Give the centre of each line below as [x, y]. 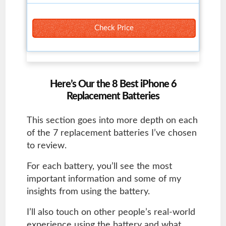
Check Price [114, 28]
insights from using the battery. [88, 191]
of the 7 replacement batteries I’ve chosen [111, 133]
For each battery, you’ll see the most [99, 166]
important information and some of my [104, 179]
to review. [46, 146]
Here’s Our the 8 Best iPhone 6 [113, 84]
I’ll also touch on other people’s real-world [111, 212]
